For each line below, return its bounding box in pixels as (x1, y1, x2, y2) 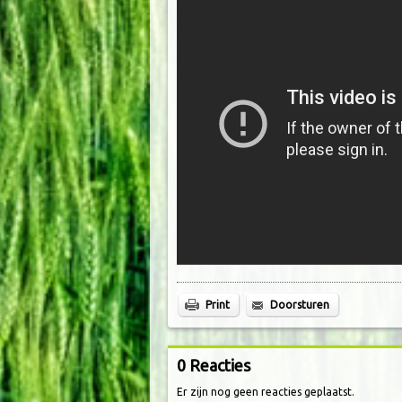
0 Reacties (177, 356, 250, 374)
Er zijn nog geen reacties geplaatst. (177, 386, 354, 398)
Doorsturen (270, 299, 329, 310)
